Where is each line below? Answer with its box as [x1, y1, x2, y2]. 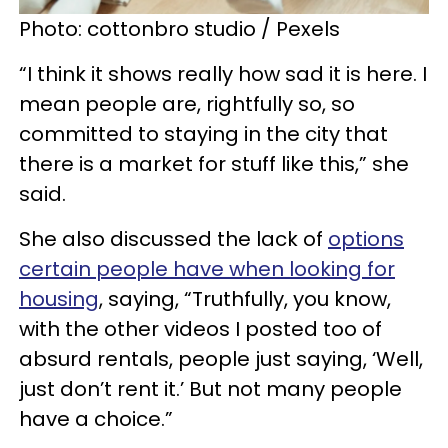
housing [19, 284, 99, 313]
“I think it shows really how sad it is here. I [19, 59, 427, 88]
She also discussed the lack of [19, 224, 328, 253]
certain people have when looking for [19, 254, 395, 283]
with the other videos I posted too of [19, 314, 382, 343]
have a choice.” [19, 404, 173, 433]
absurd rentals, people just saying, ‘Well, [19, 344, 423, 373]
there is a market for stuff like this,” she [19, 149, 409, 178]
